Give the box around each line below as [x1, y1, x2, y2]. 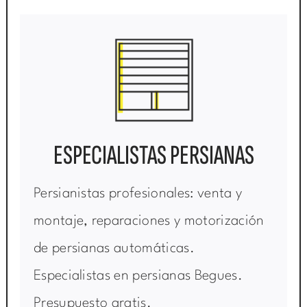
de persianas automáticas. [33, 242, 195, 256]
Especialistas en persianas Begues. [33, 269, 243, 284]
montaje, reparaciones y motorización [33, 214, 265, 229]
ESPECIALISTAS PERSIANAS [53, 139, 254, 173]
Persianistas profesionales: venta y [33, 187, 243, 201]
